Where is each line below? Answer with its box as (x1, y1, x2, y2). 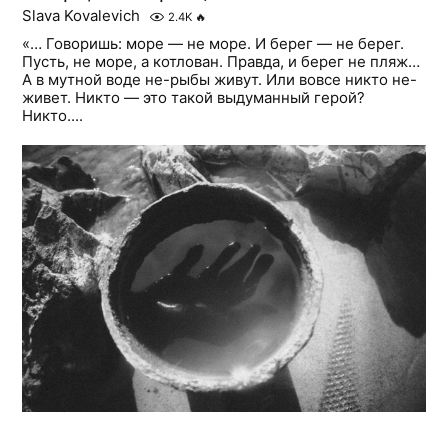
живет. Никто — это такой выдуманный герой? (22, 88, 366, 108)
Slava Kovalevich (22, 6, 141, 26)
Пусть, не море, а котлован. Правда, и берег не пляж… (22, 52, 421, 72)
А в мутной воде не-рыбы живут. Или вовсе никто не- (22, 70, 418, 90)
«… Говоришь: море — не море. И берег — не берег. (22, 34, 405, 54)
